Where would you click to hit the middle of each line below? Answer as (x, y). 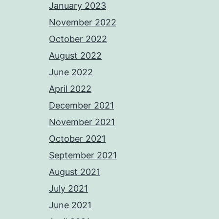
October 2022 (78, 39)
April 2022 (70, 89)
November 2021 (82, 122)
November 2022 (83, 22)
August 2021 (75, 172)
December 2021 (81, 106)
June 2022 (71, 72)
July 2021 (68, 189)
